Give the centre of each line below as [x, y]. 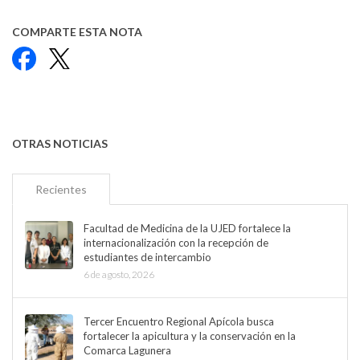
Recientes [61, 189]
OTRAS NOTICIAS [60, 144]
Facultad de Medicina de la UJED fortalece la [187, 229]
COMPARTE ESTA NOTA [77, 32]
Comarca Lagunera [127, 351]
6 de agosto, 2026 [119, 275]
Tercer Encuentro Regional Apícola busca [179, 322]
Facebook [63, 56]
